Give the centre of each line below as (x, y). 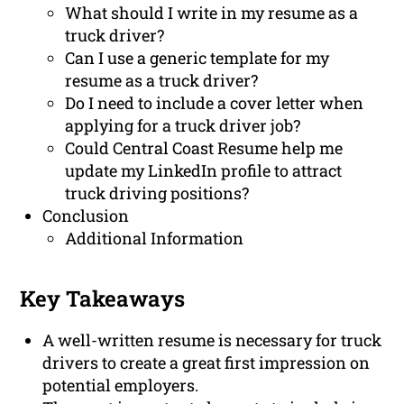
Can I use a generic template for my (197, 58)
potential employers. (121, 386)
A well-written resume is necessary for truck (212, 340)
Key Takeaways (103, 299)
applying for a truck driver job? (183, 126)
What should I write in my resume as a (212, 13)
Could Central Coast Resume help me (204, 148)
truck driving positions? (157, 193)
